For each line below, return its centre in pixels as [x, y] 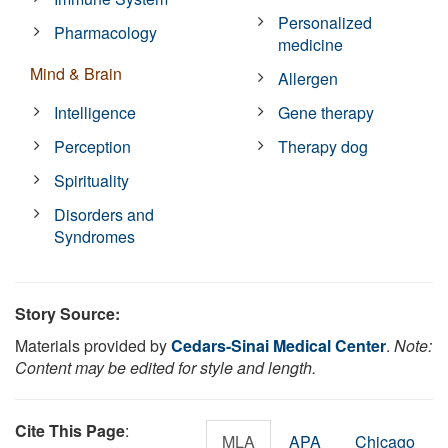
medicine [311, 44]
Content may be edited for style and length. [165, 367]
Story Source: [67, 313]
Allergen [308, 78]
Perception [93, 146]
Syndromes [95, 236]
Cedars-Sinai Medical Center [278, 345]
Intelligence [95, 112]
